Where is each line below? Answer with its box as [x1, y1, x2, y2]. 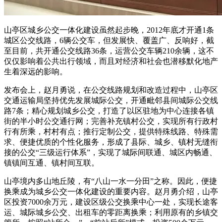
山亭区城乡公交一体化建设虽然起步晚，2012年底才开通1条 [4, 25, 214, 34]
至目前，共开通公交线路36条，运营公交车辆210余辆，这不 [4, 46, 214, 55]
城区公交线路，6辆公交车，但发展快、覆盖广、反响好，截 [4, 36, 214, 45]
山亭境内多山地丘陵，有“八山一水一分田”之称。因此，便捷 [4, 176, 217, 185]
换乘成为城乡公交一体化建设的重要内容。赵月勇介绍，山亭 [4, 187, 218, 196]
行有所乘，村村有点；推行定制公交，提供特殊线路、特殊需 [4, 127, 218, 136]
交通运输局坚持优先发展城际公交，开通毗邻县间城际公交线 [4, 96, 218, 105]
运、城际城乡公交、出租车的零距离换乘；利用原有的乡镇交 [4, 208, 218, 217]
